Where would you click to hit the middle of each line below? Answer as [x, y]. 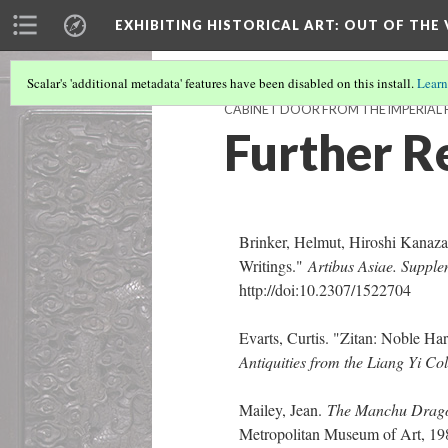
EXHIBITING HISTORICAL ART [225, 25]
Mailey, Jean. [283, 409]
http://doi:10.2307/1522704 [325, 289]
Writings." [273, 265]
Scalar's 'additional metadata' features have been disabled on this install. [222, 83]
